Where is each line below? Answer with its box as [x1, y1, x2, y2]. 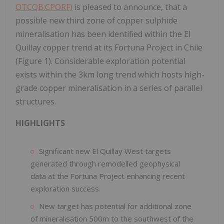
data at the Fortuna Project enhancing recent [30, 170, 185, 181]
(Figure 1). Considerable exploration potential [15, 55, 185, 66]
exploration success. [30, 183, 100, 193]
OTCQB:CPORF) [15, 1, 72, 12]
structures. [15, 95, 56, 107]
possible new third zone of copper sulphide [15, 14, 177, 26]
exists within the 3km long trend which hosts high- [15, 68, 204, 80]
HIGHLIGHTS [15, 117, 65, 128]
